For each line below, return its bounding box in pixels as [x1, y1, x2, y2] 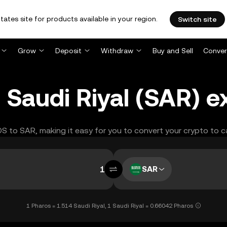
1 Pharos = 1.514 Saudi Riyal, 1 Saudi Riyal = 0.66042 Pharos [26, 202, 193, 209]
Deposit [55, 47, 82, 55]
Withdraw [101, 47, 133, 55]
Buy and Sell [153, 47, 193, 55]
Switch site [178, 15, 217, 23]
